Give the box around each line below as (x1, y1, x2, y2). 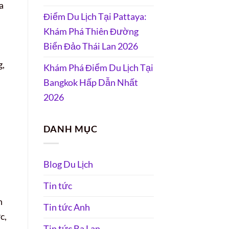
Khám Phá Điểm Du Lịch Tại (43, 61, 153, 73)
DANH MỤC (43, 123, 98, 135)
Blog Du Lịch (43, 158, 93, 170)
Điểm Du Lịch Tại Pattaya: (43, 10, 147, 22)
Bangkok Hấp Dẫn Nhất (43, 76, 138, 88)
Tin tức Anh (43, 201, 90, 213)
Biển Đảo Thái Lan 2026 (43, 40, 138, 52)
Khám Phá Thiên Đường (43, 25, 139, 37)
